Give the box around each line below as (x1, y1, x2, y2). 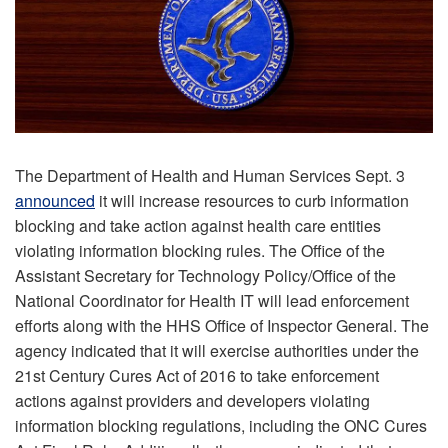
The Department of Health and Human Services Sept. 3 (15, 163, 405, 187)
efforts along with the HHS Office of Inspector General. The (15, 313, 429, 337)
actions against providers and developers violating (15, 388, 370, 412)
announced (15, 188, 95, 212)
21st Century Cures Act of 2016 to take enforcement (15, 363, 379, 387)
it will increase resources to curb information (95, 188, 409, 212)
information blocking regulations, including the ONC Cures (15, 413, 427, 437)
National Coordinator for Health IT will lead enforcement (15, 288, 409, 312)
